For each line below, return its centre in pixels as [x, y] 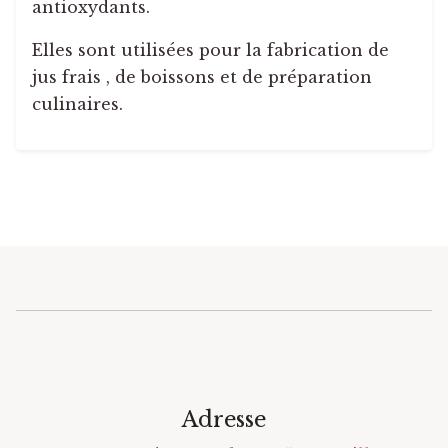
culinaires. [77, 104]
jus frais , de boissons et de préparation [202, 77]
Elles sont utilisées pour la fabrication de [210, 50]
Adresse [224, 420]
